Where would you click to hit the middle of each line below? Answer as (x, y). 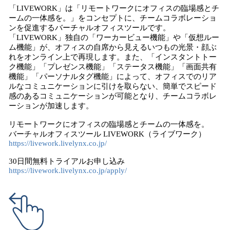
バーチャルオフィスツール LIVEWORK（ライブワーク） (107, 134)
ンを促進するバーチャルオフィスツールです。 (90, 28)
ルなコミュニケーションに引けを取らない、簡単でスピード (113, 86)
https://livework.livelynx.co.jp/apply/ (68, 170)
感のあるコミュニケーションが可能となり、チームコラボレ (113, 96)
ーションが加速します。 (51, 106)
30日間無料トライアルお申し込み (67, 161)
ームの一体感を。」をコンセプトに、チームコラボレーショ (113, 18)
